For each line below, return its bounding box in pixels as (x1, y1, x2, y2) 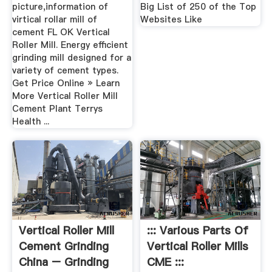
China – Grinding (18, 254, 109, 270)
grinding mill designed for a (12, 52, 131, 64)
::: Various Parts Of (147, 223, 249, 239)
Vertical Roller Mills (147, 239, 249, 254)
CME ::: (147, 254, 185, 270)
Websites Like (140, 13, 203, 26)
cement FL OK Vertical (12, 26, 110, 39)
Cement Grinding (18, 239, 109, 254)
